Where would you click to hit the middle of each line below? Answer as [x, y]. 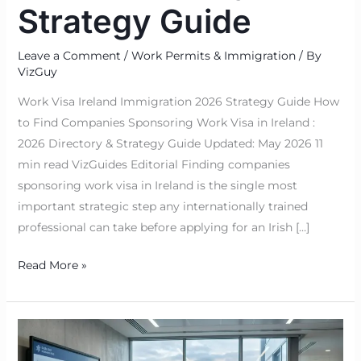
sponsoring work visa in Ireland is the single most [157, 186]
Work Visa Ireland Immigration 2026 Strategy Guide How [178, 102]
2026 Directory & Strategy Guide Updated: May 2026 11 [170, 144]
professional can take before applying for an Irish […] [163, 228]
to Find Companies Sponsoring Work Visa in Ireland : [166, 123]
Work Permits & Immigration [213, 56]
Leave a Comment [69, 56]
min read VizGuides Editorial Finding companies [154, 165]
